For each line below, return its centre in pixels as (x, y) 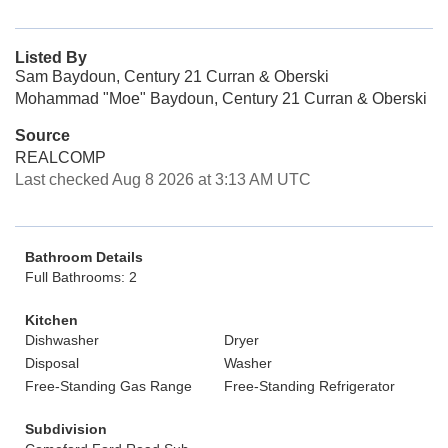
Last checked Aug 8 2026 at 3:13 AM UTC (163, 179)
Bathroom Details (84, 257)
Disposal (52, 363)
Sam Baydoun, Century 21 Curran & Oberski (172, 76)
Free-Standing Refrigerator (309, 386)
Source (42, 135)
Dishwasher (62, 340)
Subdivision (66, 429)
